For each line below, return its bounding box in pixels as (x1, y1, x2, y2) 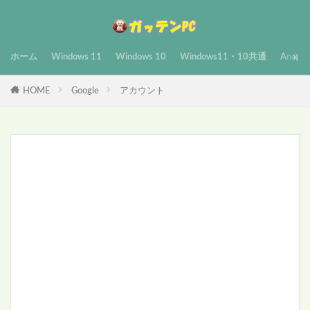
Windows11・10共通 (180, 52, 266, 62)
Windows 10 (116, 52, 166, 62)
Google (71, 85, 99, 95)
